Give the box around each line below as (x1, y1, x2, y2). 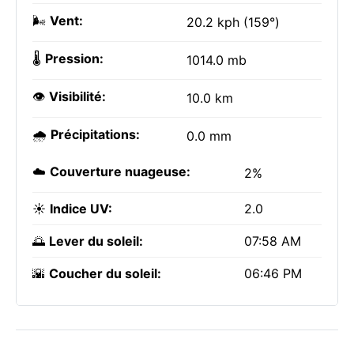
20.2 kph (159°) (186, 14, 280, 30)
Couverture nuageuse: (50, 164, 190, 179)
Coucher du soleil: (49, 265, 161, 281)
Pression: (45, 51, 104, 66)
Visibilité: (49, 88, 106, 104)
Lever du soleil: (49, 233, 143, 249)
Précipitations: (51, 126, 140, 142)
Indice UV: (50, 201, 112, 217)
